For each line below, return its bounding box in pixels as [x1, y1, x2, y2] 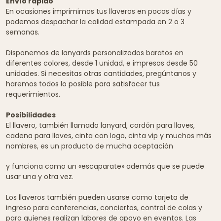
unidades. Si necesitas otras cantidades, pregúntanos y [6, 69, 196, 79]
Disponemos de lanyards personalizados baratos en [6, 48, 184, 58]
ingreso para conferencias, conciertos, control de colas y [6, 203, 202, 213]
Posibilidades [6, 110, 56, 120]
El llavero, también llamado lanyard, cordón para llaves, [6, 120, 195, 131]
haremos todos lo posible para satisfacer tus [6, 79, 160, 89]
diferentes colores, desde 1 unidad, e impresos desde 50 [6, 58, 198, 69]
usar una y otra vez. [6, 172, 74, 182]
